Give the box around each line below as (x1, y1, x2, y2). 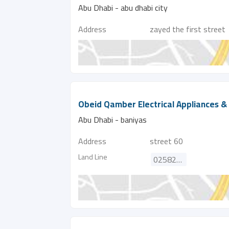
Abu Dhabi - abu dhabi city (78, 2, 168, 14)
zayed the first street (150, 23, 225, 35)
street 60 (150, 135, 183, 147)
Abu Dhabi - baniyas (78, 113, 147, 126)
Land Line (78, 151, 107, 162)
